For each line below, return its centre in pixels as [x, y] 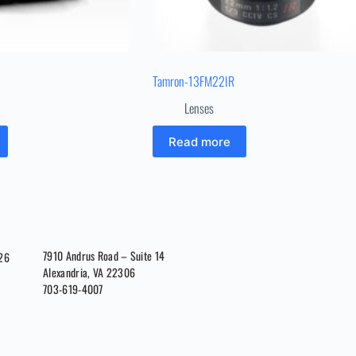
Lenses [199, 108]
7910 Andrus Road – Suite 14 [104, 255]
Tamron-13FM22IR [193, 81]
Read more [199, 141]
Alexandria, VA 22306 [89, 272]
